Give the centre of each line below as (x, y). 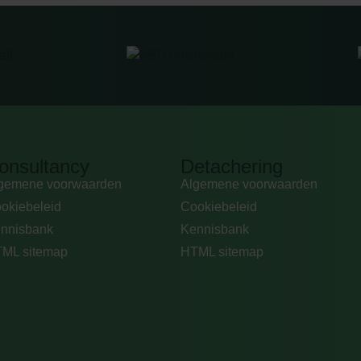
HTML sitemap (222, 251)
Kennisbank (214, 229)
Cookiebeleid (218, 206)
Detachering (231, 166)
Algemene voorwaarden (249, 184)
